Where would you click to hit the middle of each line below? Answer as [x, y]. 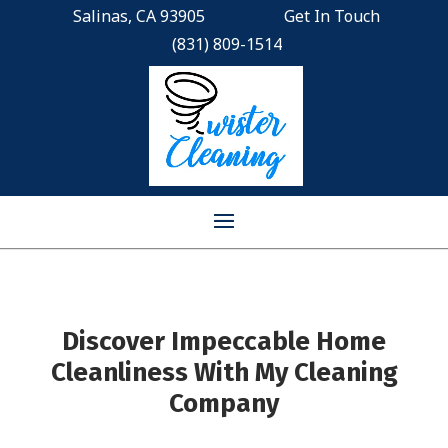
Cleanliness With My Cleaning [224, 372]
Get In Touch [331, 16]
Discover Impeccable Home [224, 341]
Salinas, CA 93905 [139, 16]
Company [224, 403]
